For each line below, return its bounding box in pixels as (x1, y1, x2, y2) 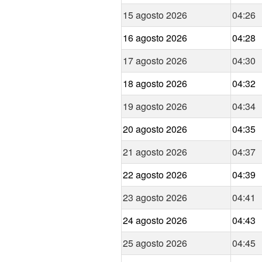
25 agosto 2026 (123, 236, 187, 250)
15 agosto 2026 (123, 8, 187, 22)
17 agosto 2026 (123, 54, 187, 68)
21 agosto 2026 (123, 145, 187, 159)
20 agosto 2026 (123, 122, 187, 136)
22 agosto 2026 (123, 168, 187, 182)
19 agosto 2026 (123, 99, 187, 113)
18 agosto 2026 (123, 77, 187, 91)
